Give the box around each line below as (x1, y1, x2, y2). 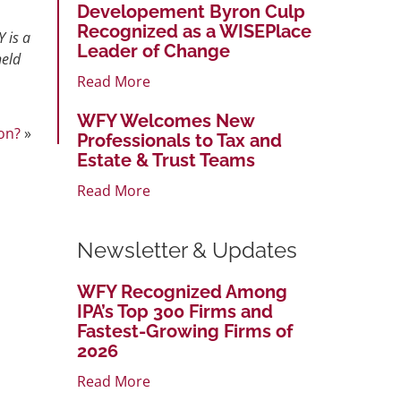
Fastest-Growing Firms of (77, 320, 293, 342)
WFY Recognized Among (77, 280, 287, 303)
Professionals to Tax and (77, 129, 282, 151)
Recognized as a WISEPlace (77, 20, 311, 42)
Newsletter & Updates (77, 236, 297, 263)
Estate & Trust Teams (77, 149, 255, 171)
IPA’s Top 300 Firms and (77, 300, 273, 322)
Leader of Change (77, 39, 230, 62)
